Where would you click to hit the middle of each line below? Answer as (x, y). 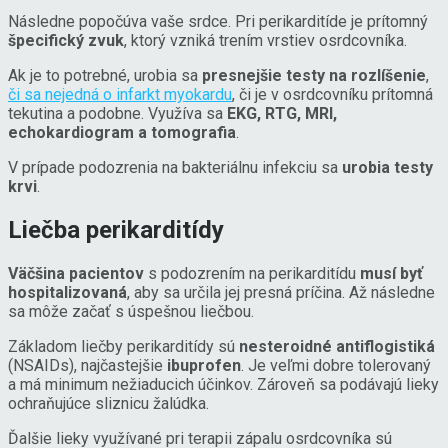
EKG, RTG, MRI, (282, 113)
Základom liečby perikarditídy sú (123, 346)
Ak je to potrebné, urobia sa (105, 75)
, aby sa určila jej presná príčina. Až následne (281, 292)
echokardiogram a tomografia (122, 132)
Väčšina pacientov (76, 273)
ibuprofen (204, 365)
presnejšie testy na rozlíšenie (314, 75)
